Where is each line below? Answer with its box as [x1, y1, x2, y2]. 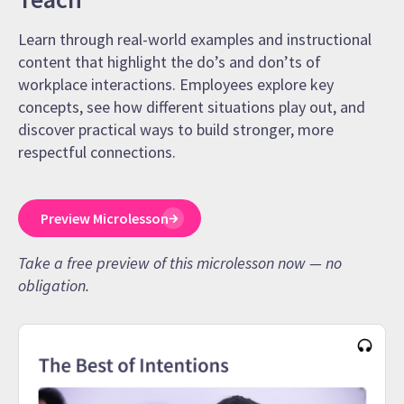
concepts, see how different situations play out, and [18, 96, 365, 118]
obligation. [18, 275, 89, 297]
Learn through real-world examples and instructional [18, 29, 372, 50]
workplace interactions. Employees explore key [18, 74, 334, 96]
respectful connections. [18, 142, 176, 163]
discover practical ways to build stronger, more [18, 119, 334, 141]
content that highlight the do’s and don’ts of [18, 51, 321, 73]
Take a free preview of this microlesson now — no [18, 252, 342, 274]
